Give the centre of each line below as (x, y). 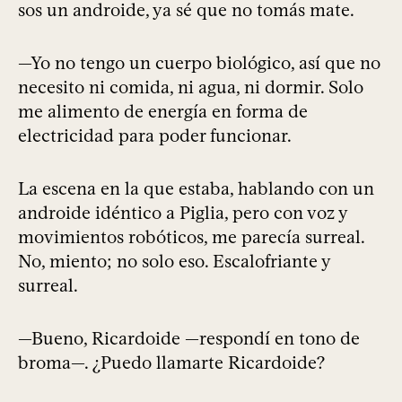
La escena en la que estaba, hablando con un (196, 189)
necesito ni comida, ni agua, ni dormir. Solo (191, 87)
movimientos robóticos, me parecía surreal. (191, 237)
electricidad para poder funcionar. (155, 136)
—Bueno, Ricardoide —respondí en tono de (189, 339)
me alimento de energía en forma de (163, 112)
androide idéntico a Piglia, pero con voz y (183, 213)
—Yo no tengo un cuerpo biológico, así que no (199, 63)
